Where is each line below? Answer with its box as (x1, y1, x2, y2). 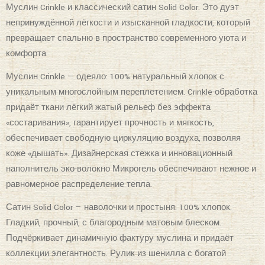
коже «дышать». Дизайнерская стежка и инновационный (6, 148, 232, 159)
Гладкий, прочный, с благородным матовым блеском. (6, 217, 221, 228)
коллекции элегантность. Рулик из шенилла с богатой (6, 248, 226, 259)
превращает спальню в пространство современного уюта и (6, 33, 246, 44)
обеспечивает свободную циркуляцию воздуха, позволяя (6, 132, 241, 144)
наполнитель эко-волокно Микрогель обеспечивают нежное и (6, 163, 256, 174)
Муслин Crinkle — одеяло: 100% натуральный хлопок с (6, 71, 224, 82)
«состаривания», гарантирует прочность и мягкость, (6, 117, 214, 128)
